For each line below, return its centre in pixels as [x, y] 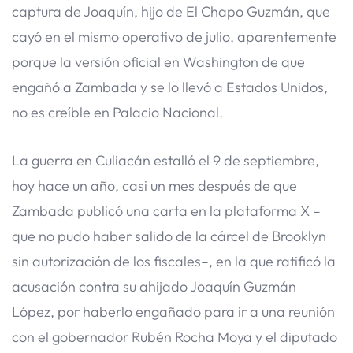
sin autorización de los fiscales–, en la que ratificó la [174, 261]
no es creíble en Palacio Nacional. [117, 112]
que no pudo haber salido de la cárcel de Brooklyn [169, 236]
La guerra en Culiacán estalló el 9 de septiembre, [165, 160]
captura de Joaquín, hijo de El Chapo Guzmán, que [171, 11]
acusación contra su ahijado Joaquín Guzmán [154, 286]
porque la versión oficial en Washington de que [158, 61]
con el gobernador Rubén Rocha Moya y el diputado [175, 336]
